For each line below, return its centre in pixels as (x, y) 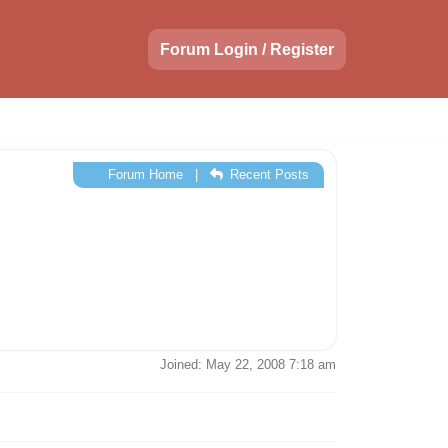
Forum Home (143, 174)
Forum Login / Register (247, 49)
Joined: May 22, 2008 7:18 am (248, 364)
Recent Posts (267, 174)
